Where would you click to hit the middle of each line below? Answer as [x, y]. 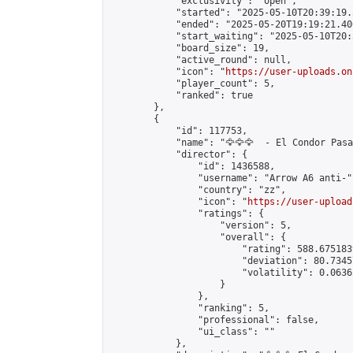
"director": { [178, 154]
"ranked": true [181, 95]
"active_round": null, [201, 60]
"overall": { [198, 237]
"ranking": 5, [190, 308]
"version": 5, [201, 225]
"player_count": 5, [192, 84]
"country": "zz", [198, 190]
